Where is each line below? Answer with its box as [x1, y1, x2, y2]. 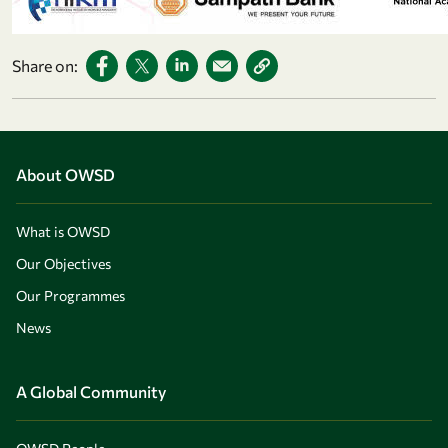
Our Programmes [16, 287, 125, 305]
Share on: [12, 56, 78, 76]
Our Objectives [16, 255, 111, 273]
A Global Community [16, 382, 166, 402]
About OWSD [16, 165, 115, 185]
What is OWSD [16, 223, 110, 241]
